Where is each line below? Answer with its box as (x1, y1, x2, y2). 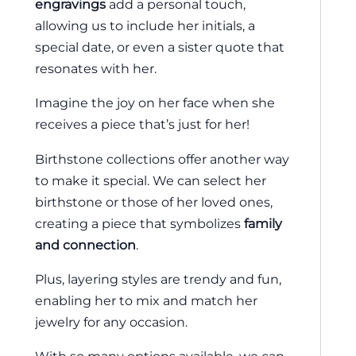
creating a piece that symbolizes (35, 215, 244, 231)
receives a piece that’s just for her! (35, 116, 250, 133)
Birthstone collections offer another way (35, 150, 289, 167)
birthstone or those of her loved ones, (35, 193, 273, 210)
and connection (35, 236, 136, 253)
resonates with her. (35, 60, 157, 76)
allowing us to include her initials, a (35, 17, 255, 33)
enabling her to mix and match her (35, 292, 257, 308)
